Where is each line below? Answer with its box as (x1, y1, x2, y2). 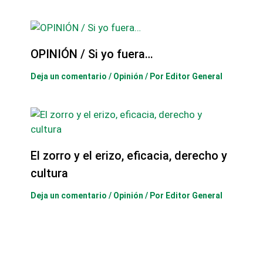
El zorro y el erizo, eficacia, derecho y (30, 148, 227, 163)
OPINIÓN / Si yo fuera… (30, 46, 153, 61)
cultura (30, 166, 68, 180)
